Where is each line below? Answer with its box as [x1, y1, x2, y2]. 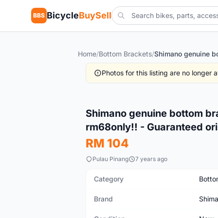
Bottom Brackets [99, 50, 152, 58]
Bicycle [47, 10, 79, 20]
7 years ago [135, 155, 167, 163]
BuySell [79, 10, 111, 20]
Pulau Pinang [92, 155, 128, 163]
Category [94, 175, 124, 183]
